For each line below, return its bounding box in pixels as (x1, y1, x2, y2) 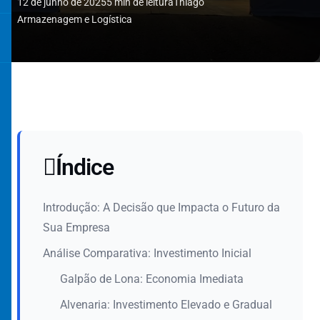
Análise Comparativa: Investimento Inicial (43, 246, 251, 260)
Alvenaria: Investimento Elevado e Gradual (60, 298, 272, 311)
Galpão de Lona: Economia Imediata (60, 272, 244, 286)
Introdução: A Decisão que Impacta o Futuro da (43, 201, 280, 214)
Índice (56, 154, 114, 181)
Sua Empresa (43, 221, 110, 234)
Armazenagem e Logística (17, 14, 132, 25)
